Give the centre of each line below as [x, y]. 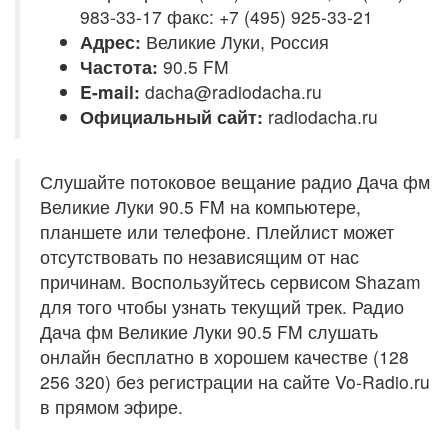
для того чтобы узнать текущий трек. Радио [222, 306]
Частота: [119, 66]
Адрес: [110, 41]
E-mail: [110, 91]
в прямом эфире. [111, 406]
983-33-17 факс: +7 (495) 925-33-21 [226, 16]
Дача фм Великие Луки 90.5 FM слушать [209, 331]
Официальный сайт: [174, 116]
